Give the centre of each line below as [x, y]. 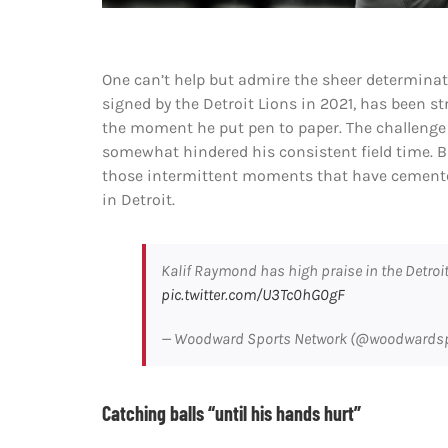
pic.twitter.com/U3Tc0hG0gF [252, 294]
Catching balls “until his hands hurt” [231, 413]
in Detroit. [138, 199]
